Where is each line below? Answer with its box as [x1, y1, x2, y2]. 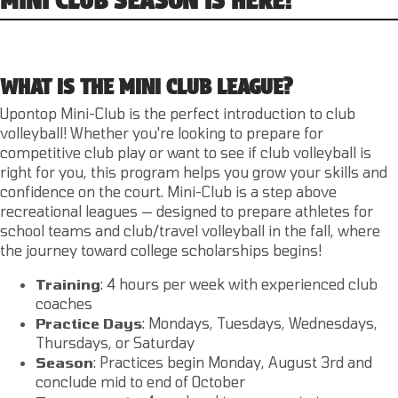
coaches [36, 294, 92, 312]
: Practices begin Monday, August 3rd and [93, 353, 372, 370]
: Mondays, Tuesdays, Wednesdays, [142, 314, 378, 331]
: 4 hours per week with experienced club [100, 275, 378, 292]
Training [36, 275, 100, 292]
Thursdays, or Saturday [36, 333, 195, 351]
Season [36, 353, 93, 370]
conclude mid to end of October [36, 372, 245, 390]
